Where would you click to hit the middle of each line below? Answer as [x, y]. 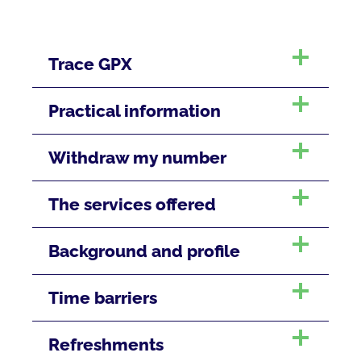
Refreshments [106, 345]
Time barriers [103, 298]
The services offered [132, 205]
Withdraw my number [137, 158]
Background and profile [144, 251]
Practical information [135, 111]
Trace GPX [90, 64]
